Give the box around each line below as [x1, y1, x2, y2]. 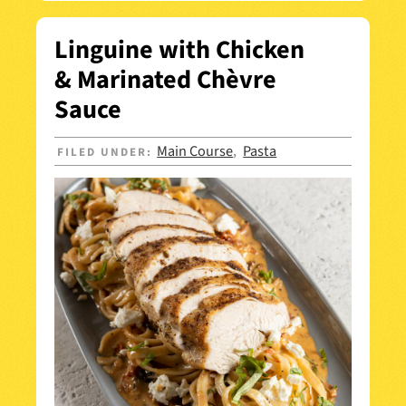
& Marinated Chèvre [54, 61, 276, 98]
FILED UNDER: [57, 143, 158, 160]
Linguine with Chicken [54, 31, 304, 68]
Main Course [157, 140, 234, 162]
